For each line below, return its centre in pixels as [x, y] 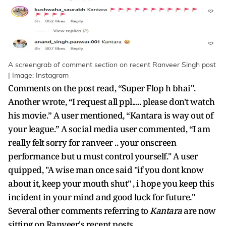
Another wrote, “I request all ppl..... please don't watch [111, 101]
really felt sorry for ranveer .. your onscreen [92, 142]
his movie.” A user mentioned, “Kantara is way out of [110, 115]
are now [199, 210]
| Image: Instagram [38, 75]
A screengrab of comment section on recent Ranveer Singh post [112, 65]
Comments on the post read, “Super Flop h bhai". [102, 88]
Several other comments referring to [78, 210]
